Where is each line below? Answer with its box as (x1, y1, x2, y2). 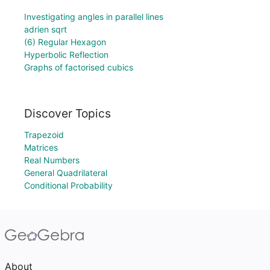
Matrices (24, 142, 58, 152)
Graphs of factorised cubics (24, 62, 133, 73)
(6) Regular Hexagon (24, 37, 106, 48)
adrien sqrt (24, 24, 67, 35)
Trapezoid (24, 130, 64, 140)
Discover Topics (24, 106, 111, 121)
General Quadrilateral (24, 168, 107, 178)
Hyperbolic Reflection (24, 49, 108, 60)
